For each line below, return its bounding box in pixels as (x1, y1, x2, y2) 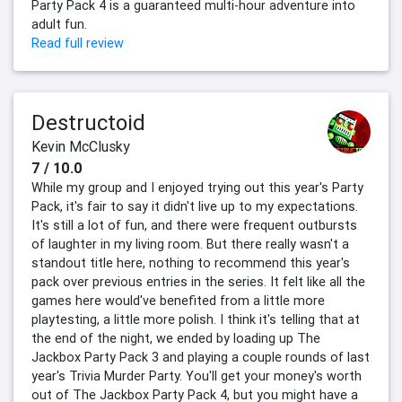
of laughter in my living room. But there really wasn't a (31, 236, 349, 253)
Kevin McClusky (31, 137, 130, 156)
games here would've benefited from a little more (31, 293, 325, 310)
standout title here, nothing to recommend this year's (31, 255, 350, 272)
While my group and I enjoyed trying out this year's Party (31, 179, 363, 197)
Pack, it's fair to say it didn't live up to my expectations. (31, 198, 358, 215)
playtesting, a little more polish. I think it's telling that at (31, 311, 360, 328)
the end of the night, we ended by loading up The (31, 330, 320, 347)
